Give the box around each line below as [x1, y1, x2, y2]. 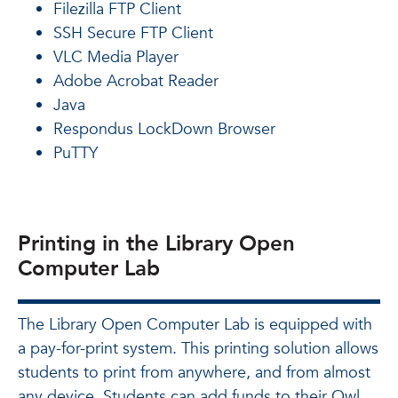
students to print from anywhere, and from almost [18, 362, 370, 384]
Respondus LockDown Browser [53, 118, 275, 140]
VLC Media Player [53, 46, 179, 68]
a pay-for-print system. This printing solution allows [18, 338, 378, 360]
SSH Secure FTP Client [53, 22, 213, 44]
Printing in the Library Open [18, 229, 295, 259]
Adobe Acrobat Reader [53, 70, 219, 92]
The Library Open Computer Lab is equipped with [18, 314, 372, 336]
